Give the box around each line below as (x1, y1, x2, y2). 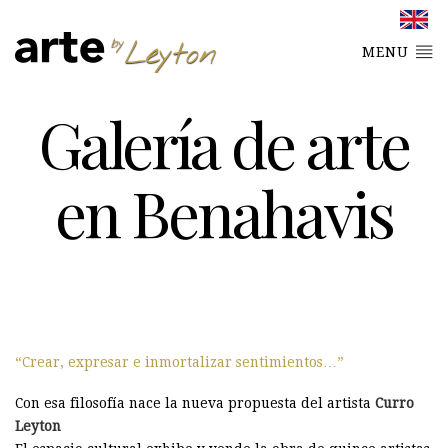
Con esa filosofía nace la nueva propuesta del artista (15, 394, 375, 411)
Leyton (15, 417, 61, 434)
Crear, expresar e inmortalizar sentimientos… (22, 353, 337, 370)
